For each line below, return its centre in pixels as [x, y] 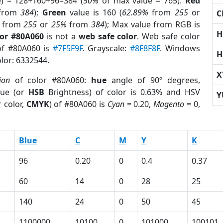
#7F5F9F [67, 48]
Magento [169, 104]
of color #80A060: [51, 80]
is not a [61, 36]
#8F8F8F [145, 48]
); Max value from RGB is [152, 24]
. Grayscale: [106, 48]
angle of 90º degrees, [153, 80]
